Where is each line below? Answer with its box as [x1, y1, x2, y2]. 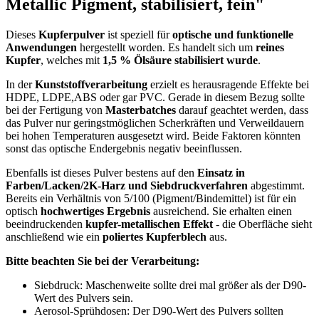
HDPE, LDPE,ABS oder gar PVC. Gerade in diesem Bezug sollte [6, 90, 305, 103]
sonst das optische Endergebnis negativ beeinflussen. [6, 142, 245, 155]
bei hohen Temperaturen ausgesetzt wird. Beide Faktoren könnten [6, 129, 300, 142]
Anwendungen [6, 41, 77, 53]
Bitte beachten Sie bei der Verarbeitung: [6, 254, 199, 267]
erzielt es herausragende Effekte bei [150, 78, 309, 90]
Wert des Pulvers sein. [34, 291, 133, 304]
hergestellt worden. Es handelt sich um [77, 41, 256, 53]
